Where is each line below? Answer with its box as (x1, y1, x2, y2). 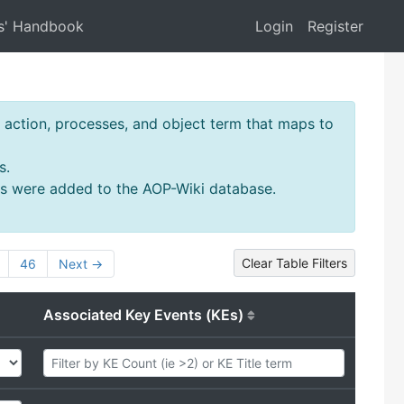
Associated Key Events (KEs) (43, 306, 243, 325)
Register (308, 17, 363, 36)
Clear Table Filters (242, 254, 347, 271)
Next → (58, 256, 103, 272)
